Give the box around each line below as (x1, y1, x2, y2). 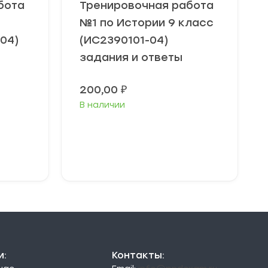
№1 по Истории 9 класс (80, 16, 214, 29)
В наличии (80, 100, 125, 110)
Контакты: (111, 249, 165, 261)
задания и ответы (80, 51, 182, 64)
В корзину (129, 145, 179, 156)
